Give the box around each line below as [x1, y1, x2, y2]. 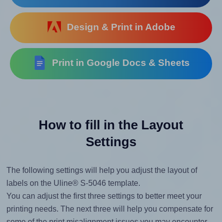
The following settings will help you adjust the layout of [6, 166, 197, 175]
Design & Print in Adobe [61, 21, 175, 32]
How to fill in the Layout [39, 117, 183, 133]
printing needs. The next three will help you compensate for [6, 205, 213, 214]
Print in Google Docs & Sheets [47, 57, 190, 68]
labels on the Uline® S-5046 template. [6, 179, 140, 188]
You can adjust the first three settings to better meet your [6, 192, 202, 201]
